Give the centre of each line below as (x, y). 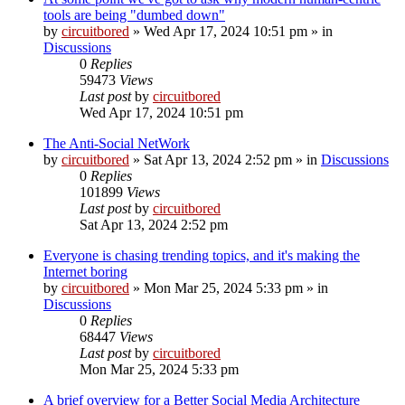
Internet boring (85, 271)
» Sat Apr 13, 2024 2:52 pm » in (225, 159)
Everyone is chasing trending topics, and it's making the (202, 255)
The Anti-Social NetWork (117, 143)
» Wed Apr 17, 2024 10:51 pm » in (231, 31)
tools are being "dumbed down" (134, 14)
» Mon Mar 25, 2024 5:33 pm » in (229, 287)
